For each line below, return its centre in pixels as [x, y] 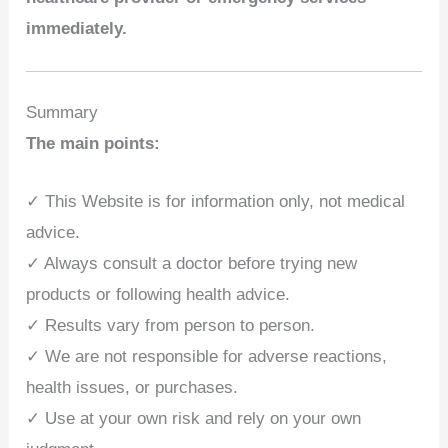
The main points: [93, 144]
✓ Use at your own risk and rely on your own [194, 419]
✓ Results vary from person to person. [171, 326]
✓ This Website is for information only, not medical [216, 202]
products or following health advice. [158, 295]
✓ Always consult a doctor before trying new [192, 264]
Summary [62, 113]
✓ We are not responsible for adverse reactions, [207, 357]
